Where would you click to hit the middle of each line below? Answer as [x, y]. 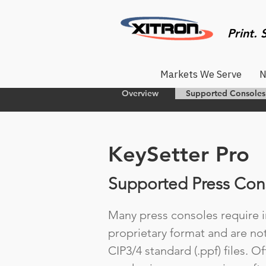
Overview [140, 93]
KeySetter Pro [179, 154]
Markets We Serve [201, 74]
